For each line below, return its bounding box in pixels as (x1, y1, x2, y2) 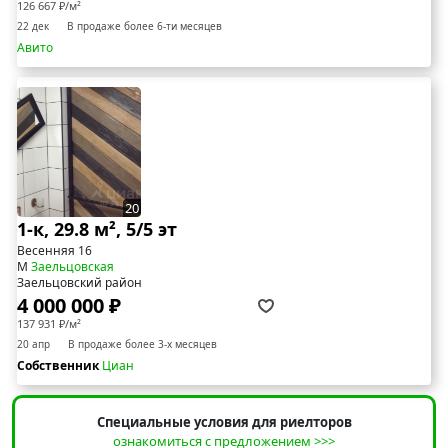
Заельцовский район (17, 274, 142, 292)
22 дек (17, 19, 49, 34)
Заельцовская (31, 258, 114, 276)
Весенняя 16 (17, 242, 92, 260)
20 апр (17, 337, 50, 352)
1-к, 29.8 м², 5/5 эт (17, 217, 177, 242)
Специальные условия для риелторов (96, 413, 352, 432)
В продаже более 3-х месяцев (68, 337, 217, 352)
